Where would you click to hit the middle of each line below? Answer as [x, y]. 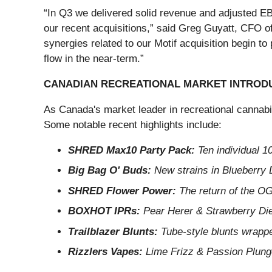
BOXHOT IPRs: [104, 211]
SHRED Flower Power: [122, 191]
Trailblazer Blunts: [113, 231]
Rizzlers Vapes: [105, 252]
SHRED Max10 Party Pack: [131, 150]
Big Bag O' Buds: [110, 171]
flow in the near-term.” [94, 58]
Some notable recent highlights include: [133, 124]
